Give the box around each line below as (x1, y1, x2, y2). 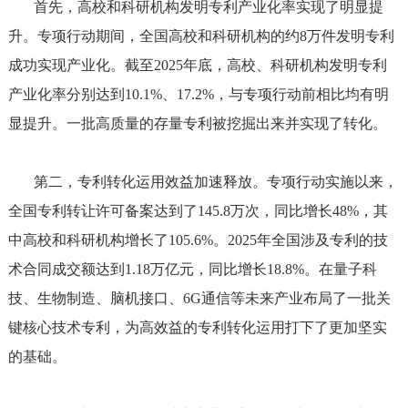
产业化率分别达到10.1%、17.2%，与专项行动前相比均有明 (7, 87, 389, 102)
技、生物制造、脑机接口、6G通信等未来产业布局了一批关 (7, 291, 391, 306)
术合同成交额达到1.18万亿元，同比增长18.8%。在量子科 (7, 261, 377, 277)
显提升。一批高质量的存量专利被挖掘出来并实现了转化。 (7, 116, 387, 131)
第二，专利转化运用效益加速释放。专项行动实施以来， (7, 174, 398, 189)
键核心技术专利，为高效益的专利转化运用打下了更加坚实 (7, 320, 387, 335)
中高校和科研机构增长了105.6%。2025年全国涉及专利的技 (7, 232, 388, 248)
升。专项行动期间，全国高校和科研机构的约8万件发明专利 (7, 28, 394, 44)
